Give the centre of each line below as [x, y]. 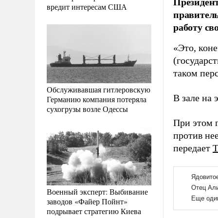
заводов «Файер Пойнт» [87, 201]
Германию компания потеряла [97, 99]
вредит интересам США [87, 6]
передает [193, 148]
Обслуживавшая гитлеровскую [99, 89]
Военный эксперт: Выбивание [97, 191]
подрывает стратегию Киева [94, 211]
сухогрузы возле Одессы [87, 109]
